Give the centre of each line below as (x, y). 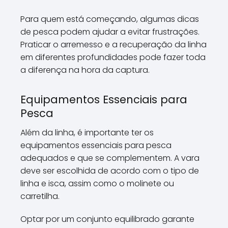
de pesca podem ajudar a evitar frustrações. (110, 32)
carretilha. (40, 196)
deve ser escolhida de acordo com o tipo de (110, 171)
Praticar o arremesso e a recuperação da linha (113, 45)
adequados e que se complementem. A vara (110, 158)
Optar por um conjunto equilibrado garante (107, 219)
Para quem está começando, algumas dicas (110, 19)
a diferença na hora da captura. (85, 70)
